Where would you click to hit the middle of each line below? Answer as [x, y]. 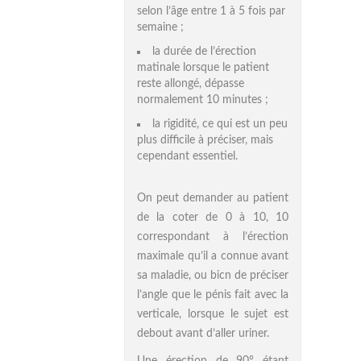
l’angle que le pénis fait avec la [213, 295]
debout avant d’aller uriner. [203, 334]
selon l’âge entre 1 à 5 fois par [211, 11]
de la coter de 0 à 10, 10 [213, 218]
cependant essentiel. [187, 156]
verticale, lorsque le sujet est [213, 314]
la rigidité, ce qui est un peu [220, 124]
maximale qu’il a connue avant [213, 256]
